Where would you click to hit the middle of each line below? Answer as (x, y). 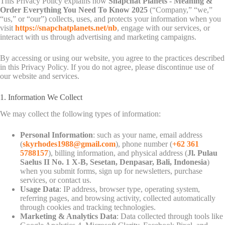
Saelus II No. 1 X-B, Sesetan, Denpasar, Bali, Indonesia (114, 162)
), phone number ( (144, 144)
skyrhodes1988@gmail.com (69, 144)
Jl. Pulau (202, 153)
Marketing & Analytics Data (68, 216)
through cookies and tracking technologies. (88, 207)
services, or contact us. (56, 180)
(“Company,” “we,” (180, 10)
